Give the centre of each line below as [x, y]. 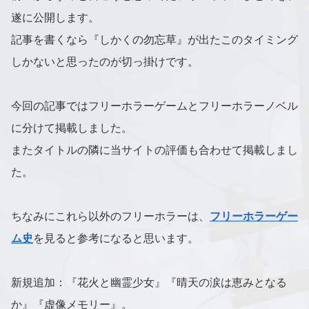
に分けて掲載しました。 [72, 128]
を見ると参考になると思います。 [116, 238]
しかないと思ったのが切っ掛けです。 [105, 62]
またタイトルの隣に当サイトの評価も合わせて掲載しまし [154, 150]
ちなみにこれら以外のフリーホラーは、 [110, 216]
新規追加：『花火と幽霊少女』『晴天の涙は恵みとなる [149, 282]
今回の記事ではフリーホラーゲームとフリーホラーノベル [154, 106]
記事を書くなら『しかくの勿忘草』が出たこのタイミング [154, 40]
